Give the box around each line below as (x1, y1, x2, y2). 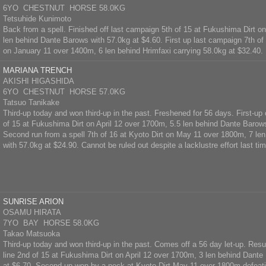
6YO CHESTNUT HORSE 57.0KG (3, 87, 125, 96)
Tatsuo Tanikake (3, 98, 59, 107)
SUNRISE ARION (3, 197, 64, 206)
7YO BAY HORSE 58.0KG (3, 218, 99, 227)
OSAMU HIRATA (3, 208, 61, 217)
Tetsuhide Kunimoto (3, 14, 71, 23)
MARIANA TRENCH (3, 66, 72, 75)
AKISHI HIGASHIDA (3, 77, 74, 85)
